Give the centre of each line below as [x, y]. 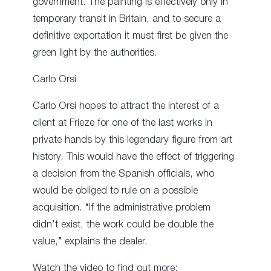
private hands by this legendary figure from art [132, 140]
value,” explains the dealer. [90, 242]
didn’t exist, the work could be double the [123, 225]
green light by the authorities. [95, 53]
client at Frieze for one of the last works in [122, 123]
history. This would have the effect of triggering [133, 157]
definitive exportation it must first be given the [130, 36]
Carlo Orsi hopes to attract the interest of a [126, 106]
